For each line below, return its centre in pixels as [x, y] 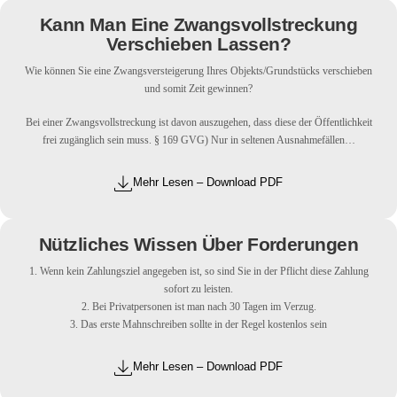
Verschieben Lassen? [198, 44]
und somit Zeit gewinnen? [198, 90]
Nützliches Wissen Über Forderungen [198, 244]
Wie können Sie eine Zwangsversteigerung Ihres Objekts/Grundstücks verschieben [198, 72]
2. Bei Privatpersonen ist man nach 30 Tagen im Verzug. [198, 307]
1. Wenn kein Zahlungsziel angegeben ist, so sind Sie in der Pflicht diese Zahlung [198, 271]
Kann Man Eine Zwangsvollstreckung [198, 25]
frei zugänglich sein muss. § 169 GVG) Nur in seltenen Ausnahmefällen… [198, 140]
